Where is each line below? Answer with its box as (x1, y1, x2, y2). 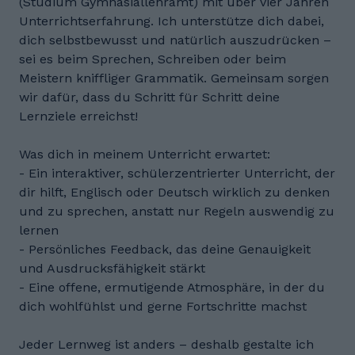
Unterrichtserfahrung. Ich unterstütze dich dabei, (19, 13, 324, 29)
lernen (19, 223, 59, 238)
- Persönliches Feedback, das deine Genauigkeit (19, 242, 311, 257)
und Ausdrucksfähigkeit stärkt (19, 261, 205, 276)
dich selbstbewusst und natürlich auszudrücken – (19, 32, 331, 48)
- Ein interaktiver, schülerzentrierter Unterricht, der (19, 166, 335, 181)
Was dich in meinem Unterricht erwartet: (19, 147, 270, 162)
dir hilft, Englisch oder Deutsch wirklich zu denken (19, 185, 330, 200)
